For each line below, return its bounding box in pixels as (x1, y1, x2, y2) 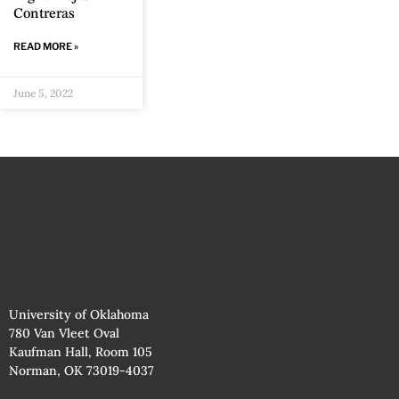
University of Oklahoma (9, 305, 149, 322)
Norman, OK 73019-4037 (9, 362, 154, 379)
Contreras (13, 6, 75, 21)
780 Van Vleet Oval (9, 324, 119, 341)
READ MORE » (13, 39, 78, 53)
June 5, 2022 (13, 85, 73, 100)
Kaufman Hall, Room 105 (9, 343, 152, 360)
